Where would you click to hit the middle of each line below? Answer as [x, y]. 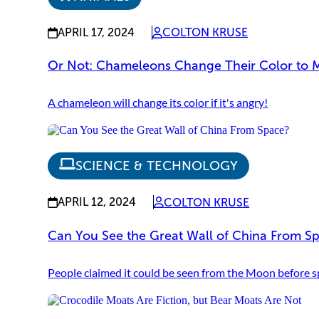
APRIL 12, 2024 [97, 202]
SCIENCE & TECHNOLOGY [157, 166]
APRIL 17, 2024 [96, 33]
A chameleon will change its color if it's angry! [158, 103]
